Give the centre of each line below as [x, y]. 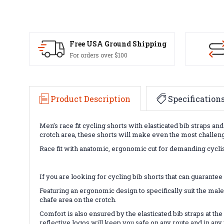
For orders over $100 [98, 55]
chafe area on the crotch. [78, 199]
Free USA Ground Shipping [118, 43]
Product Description [90, 98]
